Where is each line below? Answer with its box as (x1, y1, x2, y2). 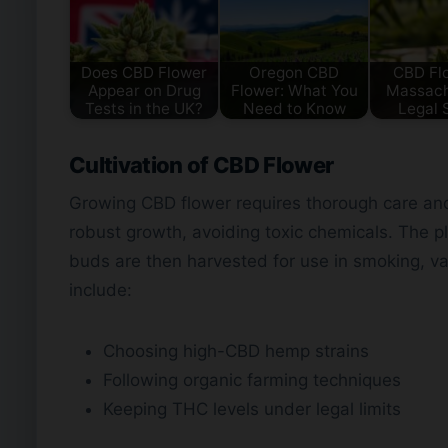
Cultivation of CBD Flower (69, 152, 334, 179)
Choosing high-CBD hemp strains (103, 341, 369, 362)
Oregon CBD (249, 62, 339, 82)
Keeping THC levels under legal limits (103, 399, 401, 420)
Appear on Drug (87, 80, 201, 100)
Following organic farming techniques (103, 370, 401, 391)
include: (69, 280, 132, 301)
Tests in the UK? (85, 98, 203, 118)
